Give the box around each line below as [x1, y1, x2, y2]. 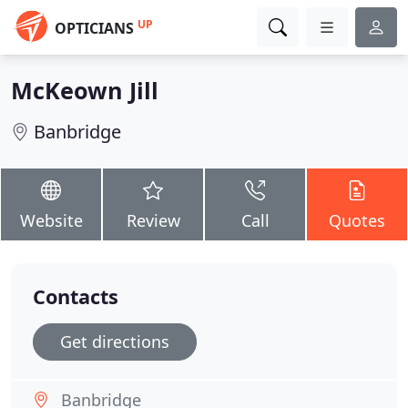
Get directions [60, 331, 169, 352]
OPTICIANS [55, 18, 134, 38]
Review [126, 209, 180, 231]
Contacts [33, 283, 118, 310]
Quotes [329, 209, 385, 231]
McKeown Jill [11, 75, 158, 106]
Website [19, 209, 83, 231]
